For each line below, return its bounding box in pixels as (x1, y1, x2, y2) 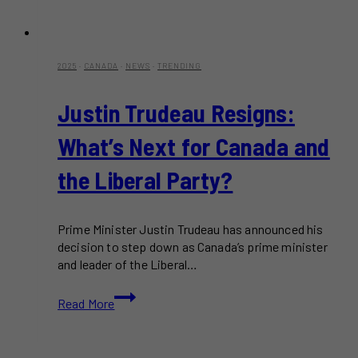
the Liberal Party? (58, 165, 233, 194)
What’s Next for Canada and (58, 131, 330, 161)
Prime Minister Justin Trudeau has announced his (58, 221, 324, 237)
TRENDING (157, 60, 201, 70)
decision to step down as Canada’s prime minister (58, 238, 328, 254)
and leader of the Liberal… (58, 256, 198, 272)
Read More (58, 295, 115, 311)
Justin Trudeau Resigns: (58, 97, 295, 127)
